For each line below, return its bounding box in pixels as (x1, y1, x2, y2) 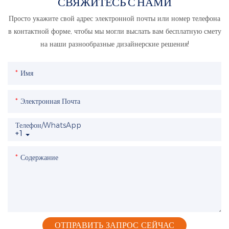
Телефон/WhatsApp (15, 121, 81, 130)
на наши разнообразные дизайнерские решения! (40, 39, 189, 49)
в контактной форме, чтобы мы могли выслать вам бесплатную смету (8, 27, 221, 36)
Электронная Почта (20, 97, 80, 106)
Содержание (20, 153, 58, 163)
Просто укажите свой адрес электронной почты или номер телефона (9, 14, 220, 24)
